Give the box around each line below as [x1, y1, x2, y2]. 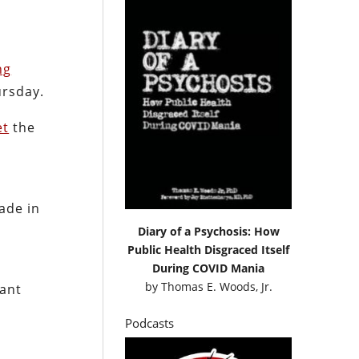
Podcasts [125, 314, 175, 331]
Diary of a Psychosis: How [137, 223, 280, 239]
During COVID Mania [152, 260, 265, 276]
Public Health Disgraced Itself [127, 241, 290, 257]
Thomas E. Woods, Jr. [160, 278, 272, 294]
